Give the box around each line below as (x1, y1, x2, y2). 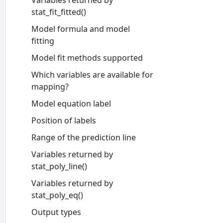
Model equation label (31, 98, 111, 109)
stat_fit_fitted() (31, 6, 86, 17)
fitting (31, 35, 54, 46)
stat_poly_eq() (31, 190, 83, 201)
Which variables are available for (31, 69, 153, 80)
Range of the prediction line (31, 132, 136, 143)
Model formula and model (31, 23, 130, 34)
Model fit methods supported (31, 52, 143, 63)
